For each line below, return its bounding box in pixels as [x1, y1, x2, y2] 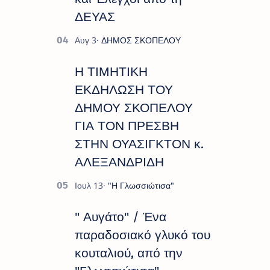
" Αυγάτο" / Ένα [75, 209, 166, 225]
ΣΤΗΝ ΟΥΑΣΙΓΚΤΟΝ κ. [75, 136, 204, 152]
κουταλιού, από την [75, 245, 183, 262]
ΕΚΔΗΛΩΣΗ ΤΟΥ [75, 82, 173, 98]
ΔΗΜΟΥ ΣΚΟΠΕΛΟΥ [75, 100, 193, 116]
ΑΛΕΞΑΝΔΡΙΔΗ [75, 154, 164, 171]
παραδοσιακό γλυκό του [75, 227, 210, 243]
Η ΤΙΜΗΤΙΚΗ [75, 64, 148, 80]
